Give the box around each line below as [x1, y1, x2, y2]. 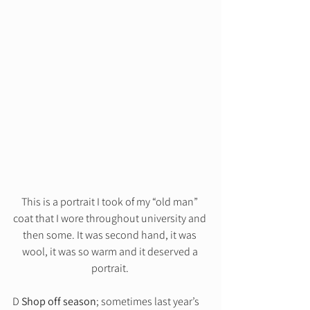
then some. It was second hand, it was [23, 227, 199, 242]
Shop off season [21, 293, 96, 309]
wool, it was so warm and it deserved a [21, 244, 200, 259]
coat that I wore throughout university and [13, 210, 208, 226]
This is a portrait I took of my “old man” [21, 194, 200, 209]
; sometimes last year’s [96, 293, 201, 309]
